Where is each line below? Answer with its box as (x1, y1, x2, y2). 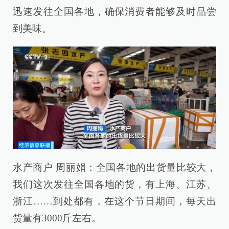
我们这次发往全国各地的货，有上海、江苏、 (13, 178, 216, 190)
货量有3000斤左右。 (13, 212, 101, 223)
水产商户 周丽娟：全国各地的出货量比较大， (13, 162, 216, 173)
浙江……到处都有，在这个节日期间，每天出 (13, 195, 216, 207)
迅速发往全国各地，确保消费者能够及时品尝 (13, 6, 216, 17)
